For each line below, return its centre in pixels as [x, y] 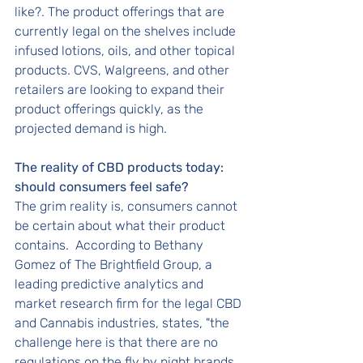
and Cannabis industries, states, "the [124, 323]
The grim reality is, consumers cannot [128, 206]
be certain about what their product [122, 226]
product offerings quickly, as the [111, 109]
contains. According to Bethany [111, 245]
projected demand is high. [92, 128]
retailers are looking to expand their [121, 90]
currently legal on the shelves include [127, 31]
